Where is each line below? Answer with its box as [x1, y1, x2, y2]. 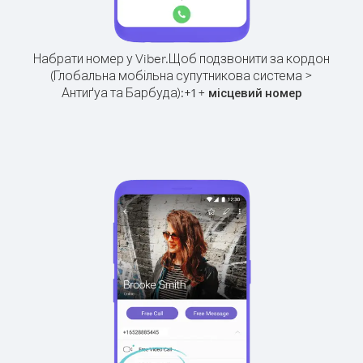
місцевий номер [207, 85, 302, 100]
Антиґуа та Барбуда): [61, 84, 184, 100]
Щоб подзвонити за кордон [169, 50, 330, 66]
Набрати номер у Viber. [33, 50, 169, 66]
